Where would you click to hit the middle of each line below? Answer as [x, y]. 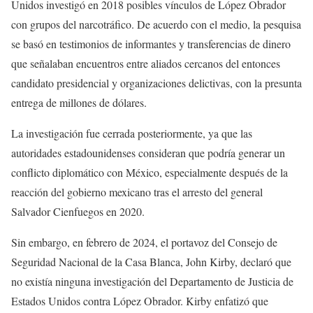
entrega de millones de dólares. [79, 103]
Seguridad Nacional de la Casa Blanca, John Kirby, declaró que [151, 262]
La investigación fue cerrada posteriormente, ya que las [132, 133]
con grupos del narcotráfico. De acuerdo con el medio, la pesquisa [156, 24]
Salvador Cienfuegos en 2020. [78, 212]
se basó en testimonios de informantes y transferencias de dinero [151, 44]
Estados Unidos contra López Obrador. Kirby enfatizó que [140, 301]
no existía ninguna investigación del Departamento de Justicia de [152, 282]
